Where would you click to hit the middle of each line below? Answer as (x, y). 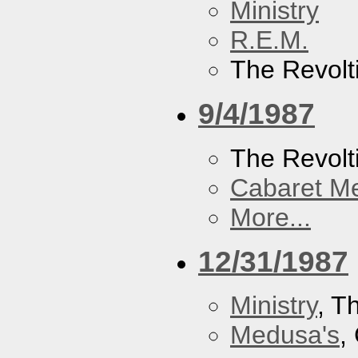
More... (270, 217)
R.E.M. (269, 40)
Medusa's (285, 335)
